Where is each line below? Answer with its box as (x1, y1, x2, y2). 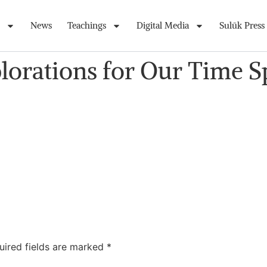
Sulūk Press (219, 20, 265, 31)
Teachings (67, 20, 106, 31)
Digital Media (136, 20, 189, 31)
